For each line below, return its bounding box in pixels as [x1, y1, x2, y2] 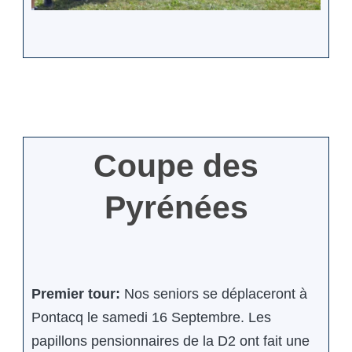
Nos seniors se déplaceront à [124, 285, 307, 302]
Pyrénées [104, 189, 248, 225]
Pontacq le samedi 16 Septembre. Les [31, 309, 271, 325]
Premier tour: [31, 285, 124, 302]
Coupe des [93, 147, 258, 184]
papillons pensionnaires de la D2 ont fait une [31, 332, 310, 349]
